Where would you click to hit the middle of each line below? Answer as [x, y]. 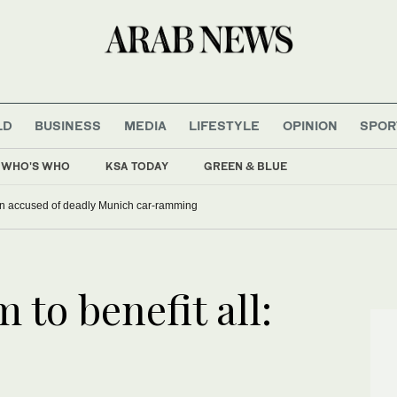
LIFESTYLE [225, 125]
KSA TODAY [137, 166]
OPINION [310, 125]
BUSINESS [68, 125]
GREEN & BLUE [245, 166]
